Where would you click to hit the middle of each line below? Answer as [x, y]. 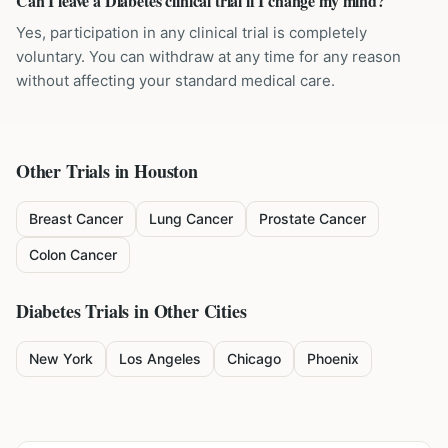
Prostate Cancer [312, 218]
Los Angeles [160, 358]
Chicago [254, 358]
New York [61, 358]
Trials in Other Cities [163, 311]
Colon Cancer [73, 254]
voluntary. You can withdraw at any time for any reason [208, 56]
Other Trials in [75, 171]
